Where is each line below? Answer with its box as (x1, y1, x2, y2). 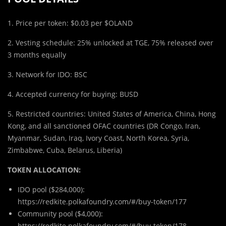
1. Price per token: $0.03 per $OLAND (8, 18, 133, 28)
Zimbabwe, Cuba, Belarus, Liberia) (8, 145, 122, 155)
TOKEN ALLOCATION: (8, 164, 81, 175)
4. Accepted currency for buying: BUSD (8, 89, 138, 99)
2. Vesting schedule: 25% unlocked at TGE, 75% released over (8, 37, 213, 47)
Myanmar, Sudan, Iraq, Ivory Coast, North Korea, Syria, (8, 133, 189, 143)
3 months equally (8, 49, 66, 60)
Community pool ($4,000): (18, 208, 103, 218)
